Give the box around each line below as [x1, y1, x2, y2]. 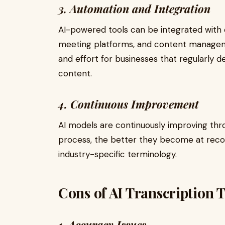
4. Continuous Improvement [58, 96, 199, 111]
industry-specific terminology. [58, 149, 177, 160]
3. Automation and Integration [58, 1, 210, 16]
